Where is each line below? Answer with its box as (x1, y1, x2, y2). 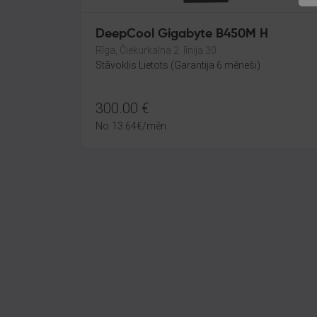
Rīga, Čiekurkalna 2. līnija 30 (96, 45, 217, 56)
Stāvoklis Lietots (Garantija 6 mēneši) (96, 59, 260, 71)
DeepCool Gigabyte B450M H (96, 28, 268, 40)
